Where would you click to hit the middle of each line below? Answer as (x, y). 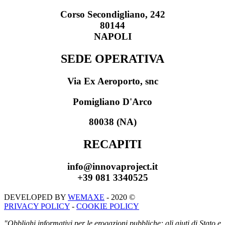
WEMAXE (86, 197)
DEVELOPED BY (36, 197)
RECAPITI (113, 144)
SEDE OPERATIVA (113, 59)
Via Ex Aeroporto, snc (113, 81)
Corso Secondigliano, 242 (113, 15)
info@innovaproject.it (113, 167)
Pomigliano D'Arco (113, 101)
